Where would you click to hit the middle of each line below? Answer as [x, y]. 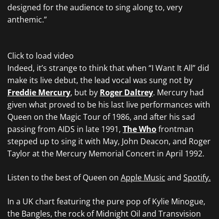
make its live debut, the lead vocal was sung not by [100, 80]
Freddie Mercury [39, 92]
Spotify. [197, 177]
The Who [140, 129]
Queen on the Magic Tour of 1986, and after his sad [101, 117]
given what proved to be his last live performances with [109, 105]
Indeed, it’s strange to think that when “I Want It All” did [108, 68]
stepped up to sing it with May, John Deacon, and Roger [109, 141]
